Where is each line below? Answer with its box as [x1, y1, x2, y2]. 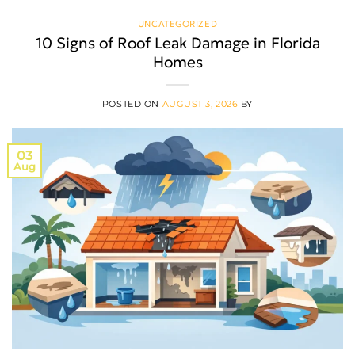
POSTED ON [101, 97, 162, 109]
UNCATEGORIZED [137, 18, 218, 30]
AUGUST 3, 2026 [162, 97, 239, 109]
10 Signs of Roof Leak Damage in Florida [35, 32, 320, 52]
